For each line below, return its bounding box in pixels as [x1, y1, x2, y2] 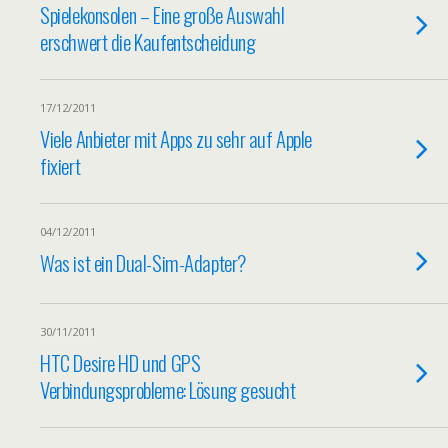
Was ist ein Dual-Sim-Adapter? [40, 247, 246, 278]
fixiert [40, 150, 81, 181]
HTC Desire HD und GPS [40, 347, 201, 378]
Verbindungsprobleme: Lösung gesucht [40, 374, 296, 405]
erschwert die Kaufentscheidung [40, 26, 256, 57]
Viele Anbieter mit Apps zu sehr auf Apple [40, 123, 312, 154]
